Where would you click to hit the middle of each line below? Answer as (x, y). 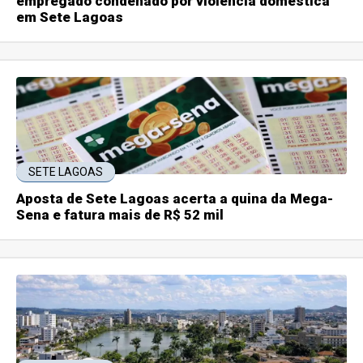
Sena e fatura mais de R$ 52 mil (120, 215)
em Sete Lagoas (70, 17)
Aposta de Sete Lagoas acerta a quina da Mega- (175, 199)
